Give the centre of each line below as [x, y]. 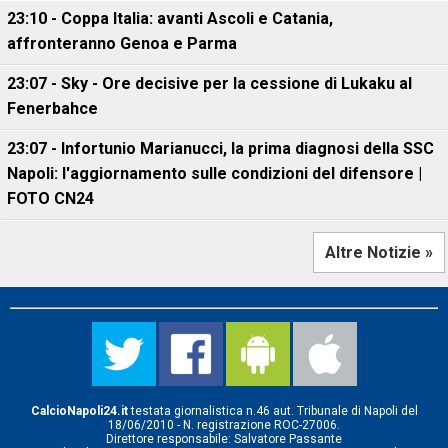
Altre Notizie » [379, 252]
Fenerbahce [52, 108]
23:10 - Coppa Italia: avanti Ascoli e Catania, [170, 18]
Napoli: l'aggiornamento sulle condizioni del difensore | [214, 173]
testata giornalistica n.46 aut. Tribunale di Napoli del [272, 411]
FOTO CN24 [50, 198]
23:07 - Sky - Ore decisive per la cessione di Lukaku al [209, 83]
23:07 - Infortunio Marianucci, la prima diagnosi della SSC [220, 148]
